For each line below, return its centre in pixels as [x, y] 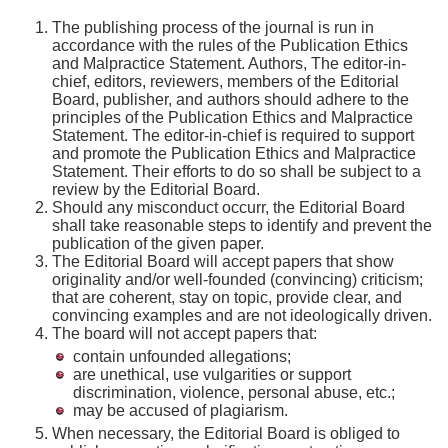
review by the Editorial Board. [156, 189]
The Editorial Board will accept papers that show [223, 261]
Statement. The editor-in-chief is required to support [233, 135]
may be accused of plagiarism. [180, 410]
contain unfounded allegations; [182, 356]
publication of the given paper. [158, 243]
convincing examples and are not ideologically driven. [242, 315]
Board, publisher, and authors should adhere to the [230, 99]
